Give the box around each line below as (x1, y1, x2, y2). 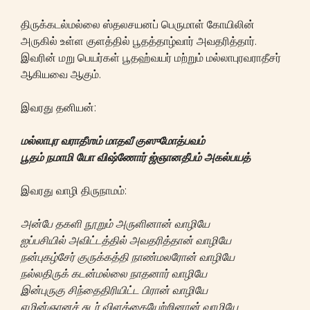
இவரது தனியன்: (21, 100, 96, 114)
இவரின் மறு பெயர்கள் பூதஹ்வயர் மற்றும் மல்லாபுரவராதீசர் (21, 51, 281, 64)
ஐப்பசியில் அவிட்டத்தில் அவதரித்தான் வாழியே (21, 233, 231, 247)
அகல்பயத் (204, 150, 250, 164)
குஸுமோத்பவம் (136, 134, 205, 147)
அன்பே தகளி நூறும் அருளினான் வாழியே (21, 217, 210, 230)
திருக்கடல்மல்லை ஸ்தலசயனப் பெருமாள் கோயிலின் (21, 17, 255, 31)
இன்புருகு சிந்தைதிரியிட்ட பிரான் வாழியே (21, 283, 208, 297)
